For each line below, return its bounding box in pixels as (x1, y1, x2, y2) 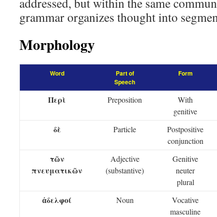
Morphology (19, 34, 95, 55)
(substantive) (106, 165, 144, 175)
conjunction (167, 136, 203, 146)
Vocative (172, 195, 199, 205)
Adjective (110, 154, 139, 164)
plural (176, 177, 194, 187)
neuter (176, 165, 195, 175)
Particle (113, 124, 136, 134)
